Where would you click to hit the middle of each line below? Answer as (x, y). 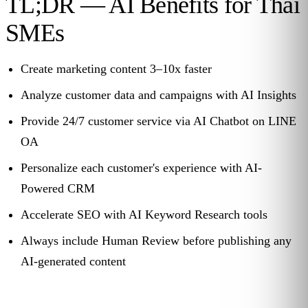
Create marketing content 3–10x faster (116, 69)
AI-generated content (73, 262)
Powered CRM (58, 189)
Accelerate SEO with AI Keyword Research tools (144, 215)
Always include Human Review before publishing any (156, 241)
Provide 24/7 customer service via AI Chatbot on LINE (158, 121)
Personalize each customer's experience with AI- (141, 168)
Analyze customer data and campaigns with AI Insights (158, 95)
